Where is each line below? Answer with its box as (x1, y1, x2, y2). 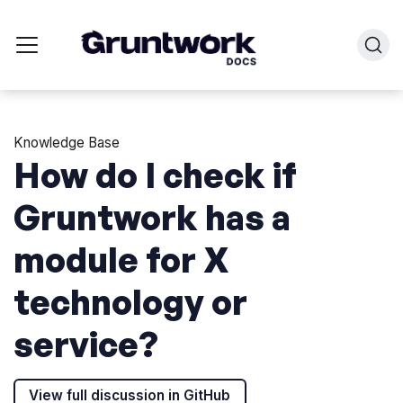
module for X (13, 237, 230, 281)
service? (13, 322, 159, 365)
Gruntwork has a (13, 195, 291, 238)
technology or (13, 280, 248, 323)
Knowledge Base (13, 133, 121, 151)
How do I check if (13, 153, 298, 196)
